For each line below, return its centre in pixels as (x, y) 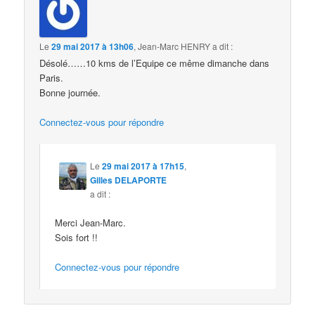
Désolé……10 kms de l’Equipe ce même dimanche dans (155, 63)
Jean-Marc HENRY (174, 46)
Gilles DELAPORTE (129, 180)
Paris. (52, 77)
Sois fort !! (77, 238)
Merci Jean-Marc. (91, 223)
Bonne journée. (70, 92)
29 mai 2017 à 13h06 (93, 46)
